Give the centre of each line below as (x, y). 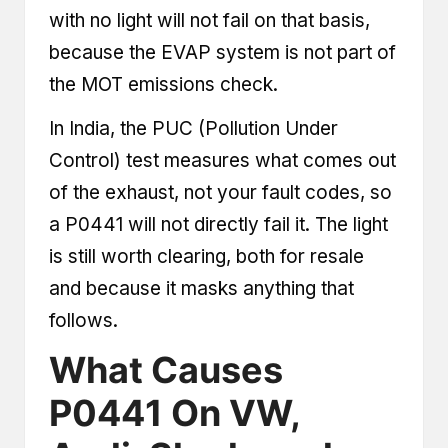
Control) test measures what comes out (222, 160)
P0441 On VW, (174, 412)
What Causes (166, 369)
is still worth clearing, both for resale (206, 256)
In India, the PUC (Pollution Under (193, 128)
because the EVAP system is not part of (222, 52)
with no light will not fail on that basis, (209, 20)
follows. (83, 320)
